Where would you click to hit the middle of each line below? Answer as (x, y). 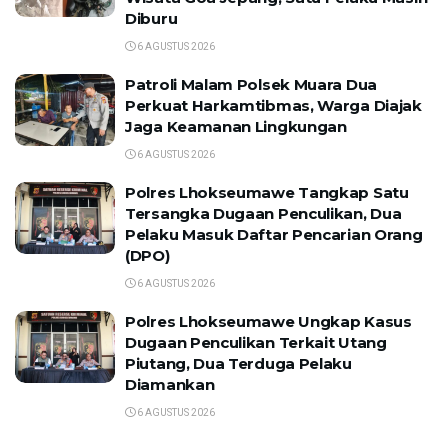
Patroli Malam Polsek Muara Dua (251, 84)
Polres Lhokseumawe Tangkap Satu (267, 192)
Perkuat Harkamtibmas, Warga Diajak (273, 105)
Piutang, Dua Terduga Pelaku (238, 363)
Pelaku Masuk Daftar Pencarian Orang (274, 234)
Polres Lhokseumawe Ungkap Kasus (268, 321)
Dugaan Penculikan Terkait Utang (256, 342)
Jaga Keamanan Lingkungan (236, 126)
